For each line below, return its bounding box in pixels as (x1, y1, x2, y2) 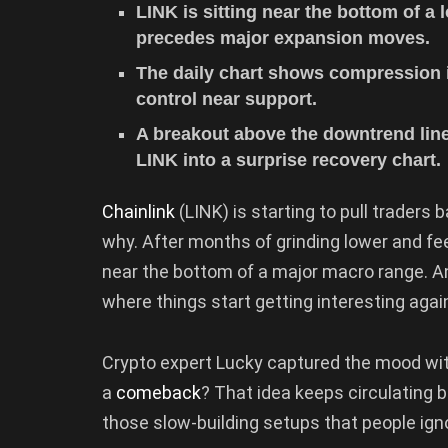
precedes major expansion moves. (136, 27, 431, 48)
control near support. (136, 88, 318, 109)
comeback (116, 382, 201, 404)
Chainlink (102, 200, 175, 222)
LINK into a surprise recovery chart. (136, 149, 442, 170)
